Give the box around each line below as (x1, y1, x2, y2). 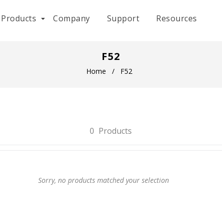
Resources (156, 13, 197, 24)
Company (53, 13, 90, 24)
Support (107, 13, 140, 24)
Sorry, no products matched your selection (38, 175, 169, 185)
